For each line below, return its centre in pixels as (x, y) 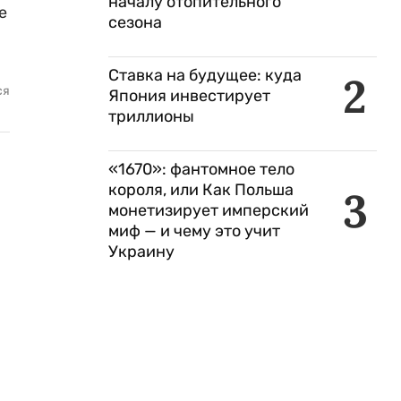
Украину (141, 252)
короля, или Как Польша (201, 190)
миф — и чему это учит (194, 231)
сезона (135, 22)
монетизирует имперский (209, 210)
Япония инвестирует (189, 96)
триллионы (151, 116)
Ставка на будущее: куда (205, 75)
